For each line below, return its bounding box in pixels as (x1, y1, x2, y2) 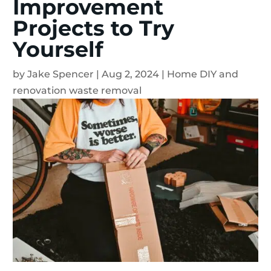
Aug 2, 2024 (102, 68, 159, 80)
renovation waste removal (13, 84, 142, 96)
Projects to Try (13, 15, 174, 41)
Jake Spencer (27, 68, 94, 80)
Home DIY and (167, 68, 238, 80)
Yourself (13, 36, 103, 62)
